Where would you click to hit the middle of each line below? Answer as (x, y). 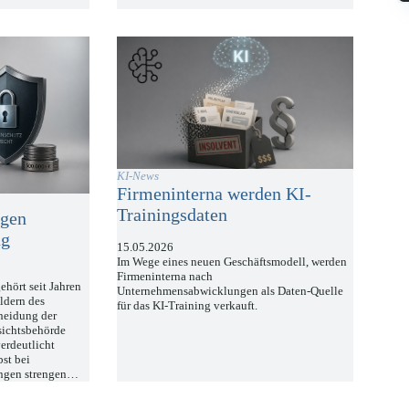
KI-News (138, 176)
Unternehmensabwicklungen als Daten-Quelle (231, 291)
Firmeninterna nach (165, 277)
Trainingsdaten (173, 215)
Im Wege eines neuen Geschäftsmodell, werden (232, 262)
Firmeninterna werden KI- (215, 194)
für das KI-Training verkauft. (188, 306)
